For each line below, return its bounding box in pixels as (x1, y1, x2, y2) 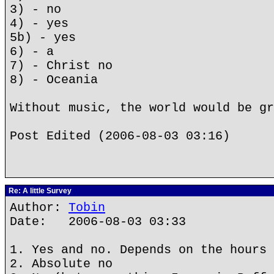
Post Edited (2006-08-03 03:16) (10, 129, 230, 143)
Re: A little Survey (7, 187, 72, 195)
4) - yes (10, 17, 68, 31)
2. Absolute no (10, 257, 113, 271)
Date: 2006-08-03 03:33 (10, 215, 186, 229)
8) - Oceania (10, 73, 98, 87)
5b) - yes (10, 31, 76, 45)
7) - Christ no (10, 59, 113, 73)
